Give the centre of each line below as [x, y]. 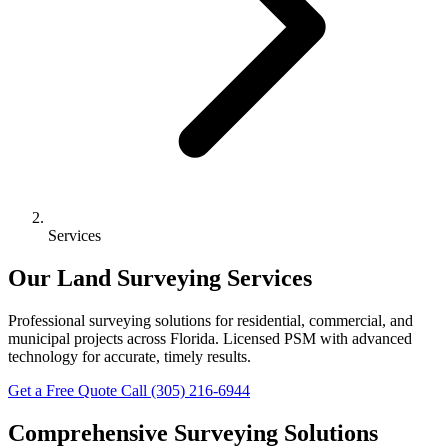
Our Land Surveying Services [160, 277]
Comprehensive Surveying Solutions [193, 432]
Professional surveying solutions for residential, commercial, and [210, 320]
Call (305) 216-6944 [185, 390]
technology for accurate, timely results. [129, 356]
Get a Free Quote [64, 390]
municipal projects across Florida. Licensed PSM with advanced [210, 338]
